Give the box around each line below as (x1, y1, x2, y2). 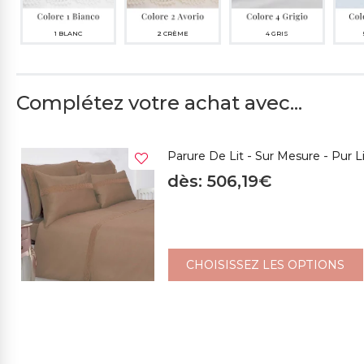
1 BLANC (54, 29, 83, 38)
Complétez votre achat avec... (16, 91, 302, 115)
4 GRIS (265, 29, 288, 38)
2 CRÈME (157, 29, 189, 38)
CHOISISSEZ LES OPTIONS (186, 257, 345, 272)
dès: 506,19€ (167, 171, 272, 191)
